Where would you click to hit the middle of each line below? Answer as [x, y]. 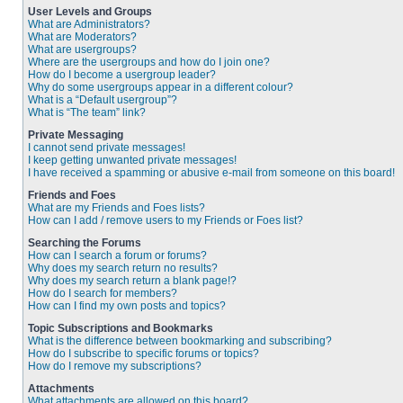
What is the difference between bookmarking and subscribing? [180, 341]
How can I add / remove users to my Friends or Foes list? [166, 220]
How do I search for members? [103, 293]
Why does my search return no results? [123, 268]
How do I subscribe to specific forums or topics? [143, 354]
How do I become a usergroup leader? [122, 75]
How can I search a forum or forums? [117, 255]
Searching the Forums [85, 243]
